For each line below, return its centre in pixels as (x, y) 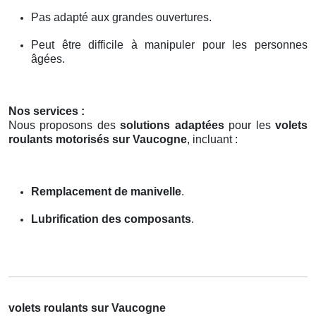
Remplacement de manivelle (106, 191)
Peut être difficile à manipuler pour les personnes (169, 44)
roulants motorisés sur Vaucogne (98, 139)
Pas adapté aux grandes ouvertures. (121, 17)
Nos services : (47, 111)
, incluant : (212, 139)
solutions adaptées (172, 125)
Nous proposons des (65, 125)
